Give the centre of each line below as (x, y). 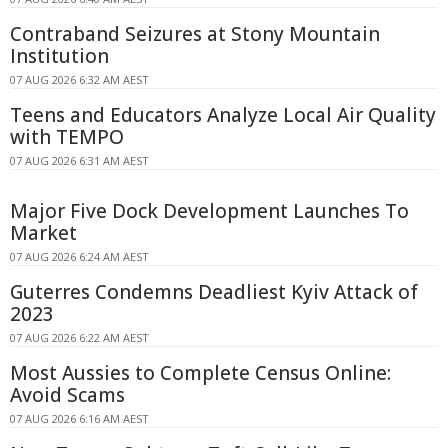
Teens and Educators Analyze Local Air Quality (223, 115)
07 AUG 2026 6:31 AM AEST (79, 161)
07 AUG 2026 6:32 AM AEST (79, 80)
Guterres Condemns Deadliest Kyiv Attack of (214, 292)
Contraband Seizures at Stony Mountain (195, 34)
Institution (59, 56)
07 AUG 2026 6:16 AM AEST (79, 419)
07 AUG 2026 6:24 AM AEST (79, 257)
